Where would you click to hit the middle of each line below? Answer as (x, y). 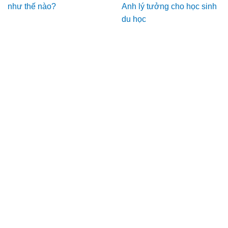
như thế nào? (32, 7)
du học (134, 19)
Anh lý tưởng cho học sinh (169, 7)
